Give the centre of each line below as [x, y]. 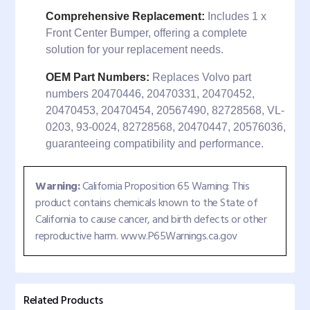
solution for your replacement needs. [136, 49]
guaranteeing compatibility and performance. [156, 144]
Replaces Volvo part [200, 77]
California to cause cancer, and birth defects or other [151, 219]
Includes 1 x [236, 16]
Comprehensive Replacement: [125, 16]
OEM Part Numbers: [98, 77]
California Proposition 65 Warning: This [164, 186]
